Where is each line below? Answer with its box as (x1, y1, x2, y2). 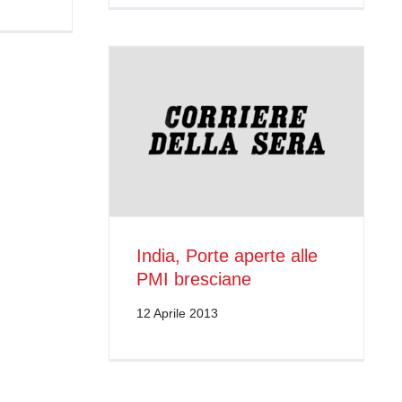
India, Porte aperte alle (136, 246, 318, 267)
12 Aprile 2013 (136, 306, 218, 321)
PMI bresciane (136, 269, 251, 290)
